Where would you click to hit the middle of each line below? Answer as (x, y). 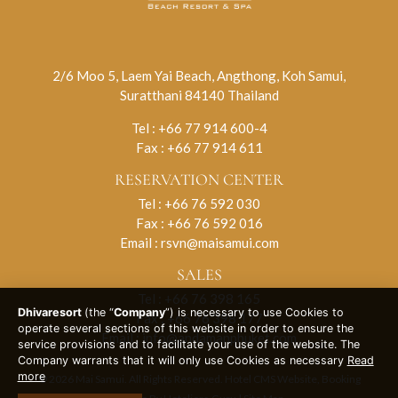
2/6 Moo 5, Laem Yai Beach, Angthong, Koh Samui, (199, 75)
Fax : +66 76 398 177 (199, 318)
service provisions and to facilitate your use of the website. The (188, 345)
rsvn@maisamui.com (219, 242)
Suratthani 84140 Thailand (199, 95)
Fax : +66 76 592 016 (199, 223)
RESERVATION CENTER (199, 179)
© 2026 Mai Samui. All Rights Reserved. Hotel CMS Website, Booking (199, 378)
